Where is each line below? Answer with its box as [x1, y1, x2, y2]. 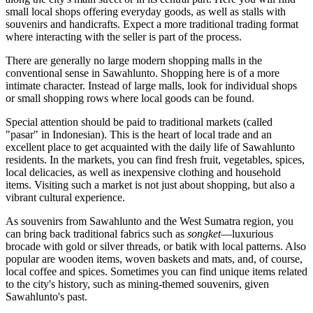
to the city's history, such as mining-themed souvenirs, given [6, 278, 269, 291]
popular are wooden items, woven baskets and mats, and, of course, [6, 253, 303, 265]
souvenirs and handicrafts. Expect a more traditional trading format [6, 18, 298, 31]
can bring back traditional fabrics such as [6, 228, 187, 240]
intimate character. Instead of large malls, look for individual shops [6, 80, 297, 92]
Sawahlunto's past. [6, 291, 87, 303]
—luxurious [221, 228, 273, 240]
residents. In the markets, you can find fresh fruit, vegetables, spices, [6, 154, 305, 166]
